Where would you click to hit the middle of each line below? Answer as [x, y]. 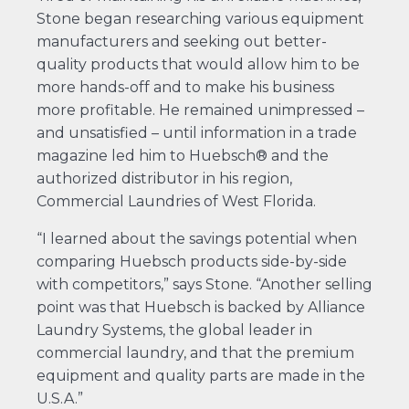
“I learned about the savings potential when [196, 238]
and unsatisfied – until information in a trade [196, 132]
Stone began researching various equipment [200, 18]
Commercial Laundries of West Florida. [176, 201]
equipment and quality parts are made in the [200, 375]
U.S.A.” [59, 398]
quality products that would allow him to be [198, 64]
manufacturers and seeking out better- [181, 41]
